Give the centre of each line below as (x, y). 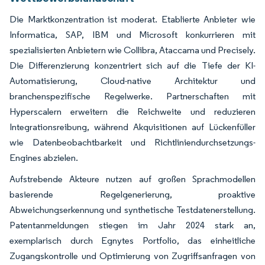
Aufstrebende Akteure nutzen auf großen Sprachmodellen (132, 179)
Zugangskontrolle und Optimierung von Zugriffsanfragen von (132, 256)
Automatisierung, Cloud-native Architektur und (132, 80)
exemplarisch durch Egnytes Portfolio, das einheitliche (132, 240)
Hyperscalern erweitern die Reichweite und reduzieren (132, 111)
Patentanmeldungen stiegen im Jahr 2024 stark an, (132, 225)
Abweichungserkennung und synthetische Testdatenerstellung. (132, 209)
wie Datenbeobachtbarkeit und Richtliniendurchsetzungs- (132, 142)
